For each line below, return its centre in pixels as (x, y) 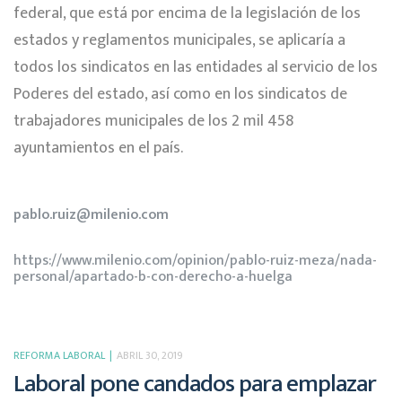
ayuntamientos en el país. (98, 148)
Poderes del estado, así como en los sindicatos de (180, 94)
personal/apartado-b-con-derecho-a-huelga (153, 276)
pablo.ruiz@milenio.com (91, 215)
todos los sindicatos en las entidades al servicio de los (196, 67)
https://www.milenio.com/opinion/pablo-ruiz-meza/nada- (195, 260)
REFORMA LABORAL (59, 355)
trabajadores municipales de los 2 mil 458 (153, 121)
